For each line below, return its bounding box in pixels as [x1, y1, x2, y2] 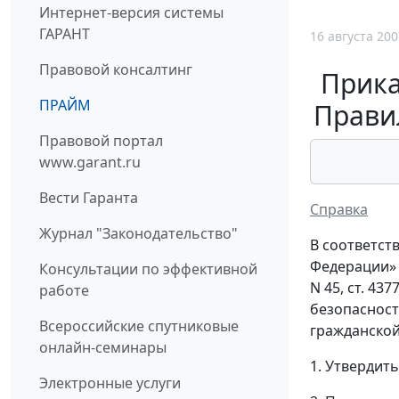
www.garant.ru [39, 152, 141, 173]
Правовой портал [39, 131, 163, 151]
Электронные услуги [39, 373, 181, 394]
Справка [310, 199, 368, 219]
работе [39, 281, 89, 301]
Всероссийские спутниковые [39, 316, 239, 337]
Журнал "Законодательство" [39, 224, 238, 244]
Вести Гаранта [39, 188, 138, 208]
